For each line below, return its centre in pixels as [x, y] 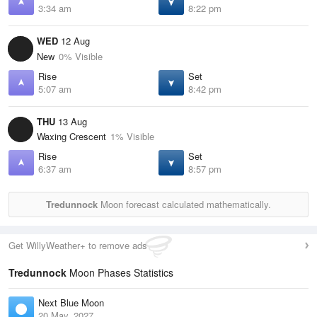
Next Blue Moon [71, 303]
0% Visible [81, 56]
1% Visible [132, 137]
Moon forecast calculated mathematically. [184, 204]
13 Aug [71, 121]
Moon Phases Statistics [120, 273]
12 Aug [74, 40]
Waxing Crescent [71, 137]
